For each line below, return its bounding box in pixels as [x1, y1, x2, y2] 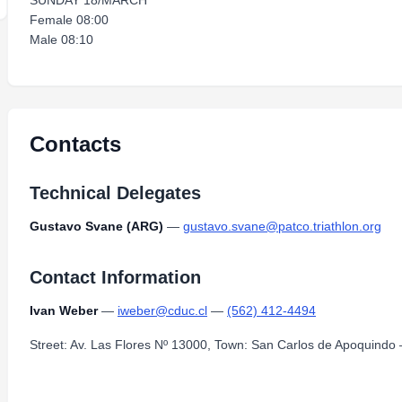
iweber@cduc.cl [118, 303, 207, 318]
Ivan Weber [30, 303, 98, 318]
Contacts [30, 132, 121, 156]
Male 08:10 [30, 32, 93, 47]
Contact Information [30, 267, 201, 287]
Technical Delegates [30, 183, 201, 203]
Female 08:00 [30, 13, 109, 27]
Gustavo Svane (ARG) [30, 219, 163, 233]
